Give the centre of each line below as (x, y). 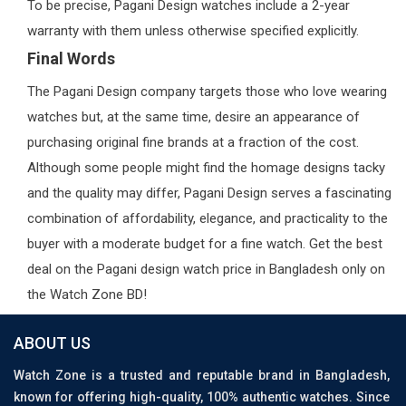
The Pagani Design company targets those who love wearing (207, 91)
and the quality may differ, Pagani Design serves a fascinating (209, 193)
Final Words (71, 58)
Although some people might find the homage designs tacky (206, 167)
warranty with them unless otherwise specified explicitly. (193, 30)
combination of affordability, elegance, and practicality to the (208, 218)
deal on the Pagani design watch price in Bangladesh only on (206, 269)
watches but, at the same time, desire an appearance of (193, 116)
